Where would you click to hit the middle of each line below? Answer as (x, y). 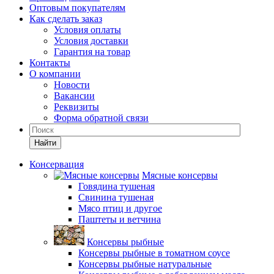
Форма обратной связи (101, 118)
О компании (55, 74)
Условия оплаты (87, 30)
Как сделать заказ (66, 19)
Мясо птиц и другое (120, 208)
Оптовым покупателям (77, 8)
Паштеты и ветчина (120, 219)
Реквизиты (76, 107)
